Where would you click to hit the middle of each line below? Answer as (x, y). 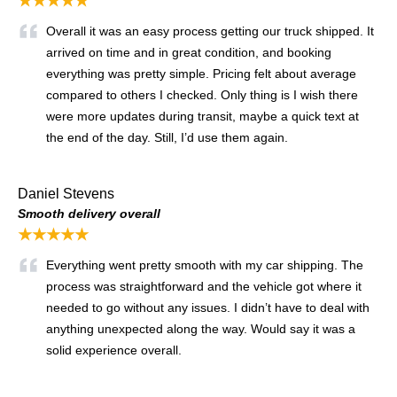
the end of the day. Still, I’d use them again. (167, 137)
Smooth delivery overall (89, 213)
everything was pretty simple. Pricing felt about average (201, 73)
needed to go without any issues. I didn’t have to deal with (208, 307)
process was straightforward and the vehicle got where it (204, 286)
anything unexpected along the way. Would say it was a (201, 328)
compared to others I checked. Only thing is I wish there (202, 94)
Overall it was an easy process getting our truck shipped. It (210, 31)
